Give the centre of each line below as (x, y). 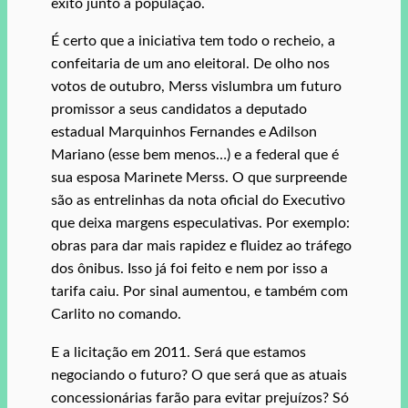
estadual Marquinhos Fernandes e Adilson (184, 133)
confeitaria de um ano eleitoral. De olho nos (190, 64)
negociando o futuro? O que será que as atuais (199, 375)
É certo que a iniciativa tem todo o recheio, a (193, 41)
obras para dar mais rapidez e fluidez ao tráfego (201, 246)
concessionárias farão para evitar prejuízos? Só (200, 398)
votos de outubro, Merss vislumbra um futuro (196, 87)
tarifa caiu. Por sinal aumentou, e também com (199, 292)
